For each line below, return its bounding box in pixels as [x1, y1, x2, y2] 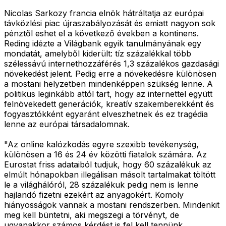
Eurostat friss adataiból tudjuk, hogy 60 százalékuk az [4, 159, 211, 169]
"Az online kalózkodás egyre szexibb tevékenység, [4, 139, 199, 149]
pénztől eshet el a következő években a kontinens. [4, 28, 199, 38]
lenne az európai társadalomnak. [4, 119, 130, 129]
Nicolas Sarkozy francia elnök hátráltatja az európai [4, 8, 204, 18]
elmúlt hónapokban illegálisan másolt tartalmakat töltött [4, 169, 215, 180]
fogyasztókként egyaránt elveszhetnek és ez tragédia [4, 108, 208, 119]
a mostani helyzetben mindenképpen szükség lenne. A [4, 78, 213, 89]
